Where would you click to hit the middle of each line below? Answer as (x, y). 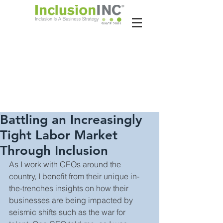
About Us (80, 35)
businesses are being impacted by (72, 200)
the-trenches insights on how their (70, 188)
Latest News (80, 87)
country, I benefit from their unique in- (74, 176)
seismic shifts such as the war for (68, 212)
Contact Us (80, 61)
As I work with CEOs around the (66, 164)
